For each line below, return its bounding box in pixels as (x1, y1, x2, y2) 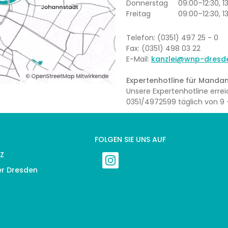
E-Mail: (126, 53, 152, 64)
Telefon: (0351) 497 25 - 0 (126, 32, 219, 43)
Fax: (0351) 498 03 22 (126, 43, 201, 53)
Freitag (126, 9, 151, 19)
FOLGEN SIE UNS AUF (95, 134, 166, 145)
